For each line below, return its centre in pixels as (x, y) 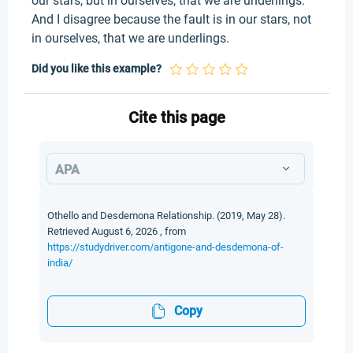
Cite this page (176, 117)
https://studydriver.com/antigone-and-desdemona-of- (165, 247)
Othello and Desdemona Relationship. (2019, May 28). (166, 216)
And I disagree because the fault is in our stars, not (171, 19)
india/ (60, 263)
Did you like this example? (97, 69)
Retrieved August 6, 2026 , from (117, 231)
